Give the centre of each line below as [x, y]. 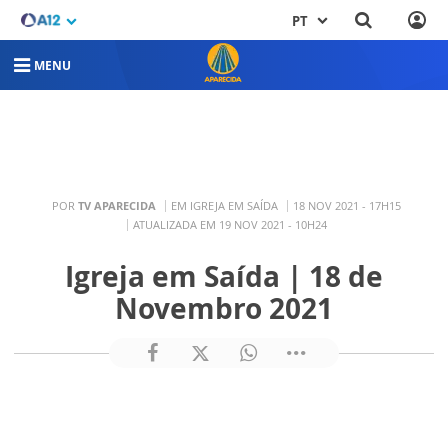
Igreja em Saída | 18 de [224, 276]
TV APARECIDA [117, 205]
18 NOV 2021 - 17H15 [347, 205]
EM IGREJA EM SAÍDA [224, 205]
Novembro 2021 [224, 308]
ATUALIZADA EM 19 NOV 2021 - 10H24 [229, 224]
